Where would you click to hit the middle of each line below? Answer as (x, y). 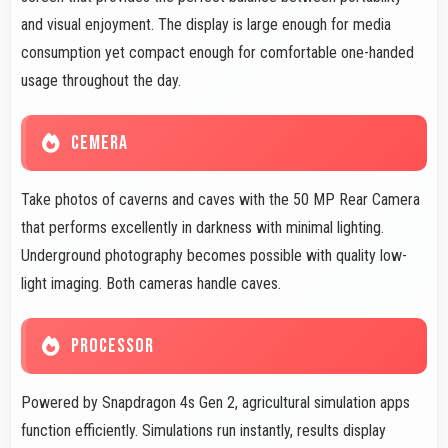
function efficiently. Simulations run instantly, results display (203, 431)
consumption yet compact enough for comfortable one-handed (217, 53)
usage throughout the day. (101, 81)
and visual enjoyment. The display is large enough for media (206, 25)
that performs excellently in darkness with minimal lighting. (202, 228)
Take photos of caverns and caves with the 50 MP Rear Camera (220, 200)
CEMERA (99, 143)
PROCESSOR (112, 346)
